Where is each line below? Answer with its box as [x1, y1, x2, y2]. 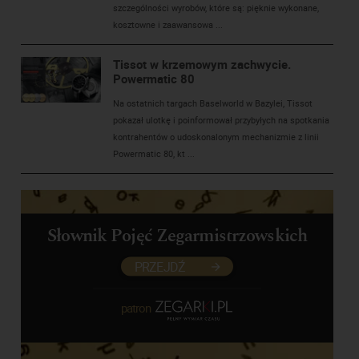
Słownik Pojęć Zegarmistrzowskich [47, 226, 308, 244]
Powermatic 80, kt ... [113, 147, 196, 160]
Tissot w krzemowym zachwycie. [113, 56, 292, 73]
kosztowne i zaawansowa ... [113, 18, 224, 31]
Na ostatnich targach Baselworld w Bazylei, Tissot [113, 97, 313, 110]
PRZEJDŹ [135, 257, 188, 276]
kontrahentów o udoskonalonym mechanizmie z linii [113, 131, 320, 143]
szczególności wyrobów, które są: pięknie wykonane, [113, 2, 320, 14]
